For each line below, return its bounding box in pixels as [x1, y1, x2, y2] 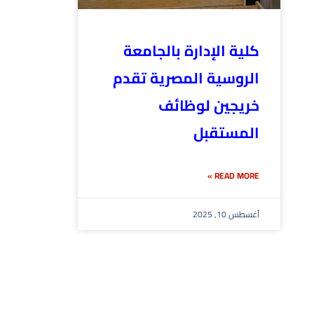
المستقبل [193, 119, 259, 147]
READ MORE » [214, 168, 259, 184]
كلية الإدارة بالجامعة [123, 37, 259, 65]
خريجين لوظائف [158, 92, 259, 120]
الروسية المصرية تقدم [113, 64, 259, 93]
